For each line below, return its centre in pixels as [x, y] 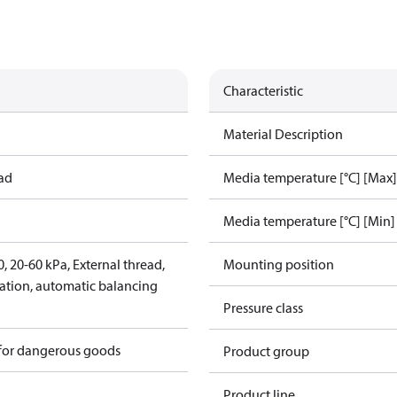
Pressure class [263, 307]
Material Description [283, 134]
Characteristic [263, 90]
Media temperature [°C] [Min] [309, 221]
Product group [266, 351]
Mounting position [279, 264]
